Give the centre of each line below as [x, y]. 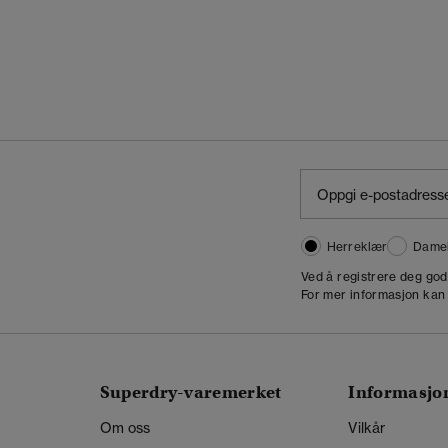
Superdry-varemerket [190, 393]
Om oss [125, 428]
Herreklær [357, 247]
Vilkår [367, 428]
